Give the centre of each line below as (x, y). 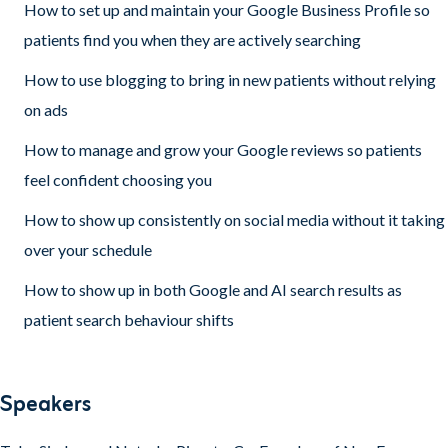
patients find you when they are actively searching (192, 39)
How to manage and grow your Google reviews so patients (223, 149)
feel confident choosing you (118, 179)
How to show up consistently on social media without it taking (234, 219)
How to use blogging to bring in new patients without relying (230, 79)
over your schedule (88, 249)
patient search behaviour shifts (129, 319)
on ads (46, 109)
